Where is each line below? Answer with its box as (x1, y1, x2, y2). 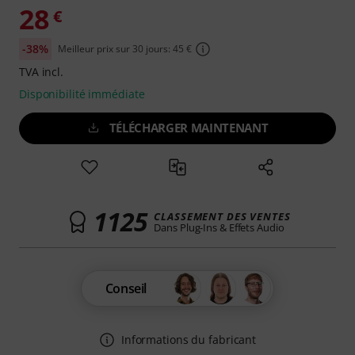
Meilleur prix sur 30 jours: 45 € (57, 42, 192, 55)
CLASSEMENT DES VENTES (154, 209, 291, 223)
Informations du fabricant (120, 332, 257, 347)
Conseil (105, 280, 147, 297)
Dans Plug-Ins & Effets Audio (154, 220, 284, 235)
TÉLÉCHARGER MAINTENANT (109, 120, 269, 136)
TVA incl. (19, 64, 64, 79)
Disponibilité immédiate (19, 86, 145, 101)
